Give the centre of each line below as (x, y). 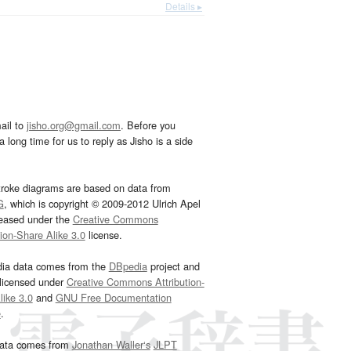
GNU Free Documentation (113, 298)
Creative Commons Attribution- (135, 282)
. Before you (148, 125)
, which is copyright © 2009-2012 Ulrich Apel (102, 204)
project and (173, 266)
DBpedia (128, 266)
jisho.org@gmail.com (74, 125)
